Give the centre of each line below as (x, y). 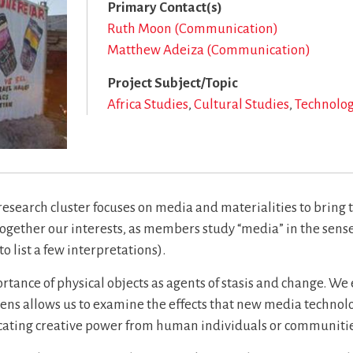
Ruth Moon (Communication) (193, 29)
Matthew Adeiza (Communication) (209, 50)
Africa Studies (148, 104)
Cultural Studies (242, 104)
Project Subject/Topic (173, 83)
